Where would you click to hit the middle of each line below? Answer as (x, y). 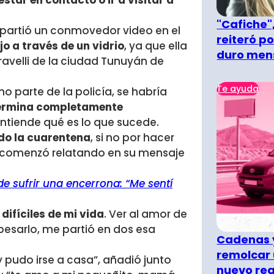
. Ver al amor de (146, 214)
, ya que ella (156, 46)
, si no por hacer (132, 138)
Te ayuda (238, 88)
